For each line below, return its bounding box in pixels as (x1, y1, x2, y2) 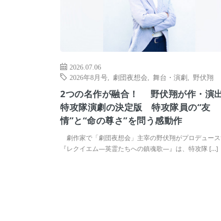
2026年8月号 (70, 74, 108, 81)
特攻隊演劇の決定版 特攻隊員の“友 (60, 101, 211, 113)
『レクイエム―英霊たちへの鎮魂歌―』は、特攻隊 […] (60, 144, 218, 153)
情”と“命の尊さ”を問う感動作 (60, 114, 183, 127)
